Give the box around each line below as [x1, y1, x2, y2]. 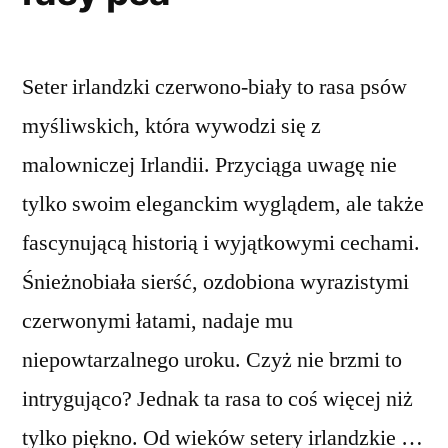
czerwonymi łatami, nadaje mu [22, 307, 293, 336]
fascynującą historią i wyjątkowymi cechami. [22, 229, 420, 258]
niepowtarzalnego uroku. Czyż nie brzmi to [22, 346, 402, 375]
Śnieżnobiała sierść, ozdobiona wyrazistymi [22, 268, 409, 297]
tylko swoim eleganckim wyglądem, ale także [22, 190, 424, 219]
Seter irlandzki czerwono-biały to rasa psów [22, 73, 407, 102]
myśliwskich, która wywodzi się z [22, 112, 321, 141]
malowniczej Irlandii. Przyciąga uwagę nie [22, 151, 397, 180]
